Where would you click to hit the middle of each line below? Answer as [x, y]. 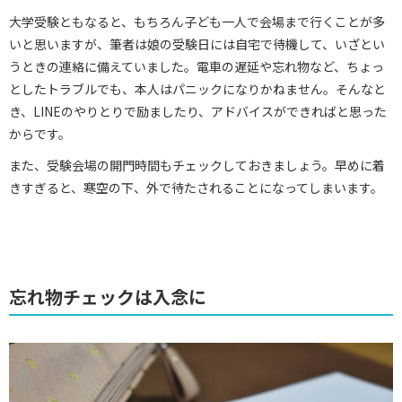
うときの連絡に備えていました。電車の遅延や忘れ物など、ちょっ [197, 66]
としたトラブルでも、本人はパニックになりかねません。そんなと [197, 88]
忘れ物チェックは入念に [108, 296]
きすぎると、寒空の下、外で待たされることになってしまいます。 [196, 187]
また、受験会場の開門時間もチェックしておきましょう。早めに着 [197, 165]
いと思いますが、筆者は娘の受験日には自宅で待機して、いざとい [197, 44]
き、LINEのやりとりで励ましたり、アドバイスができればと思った [198, 111]
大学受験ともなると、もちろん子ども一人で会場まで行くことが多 [197, 21]
